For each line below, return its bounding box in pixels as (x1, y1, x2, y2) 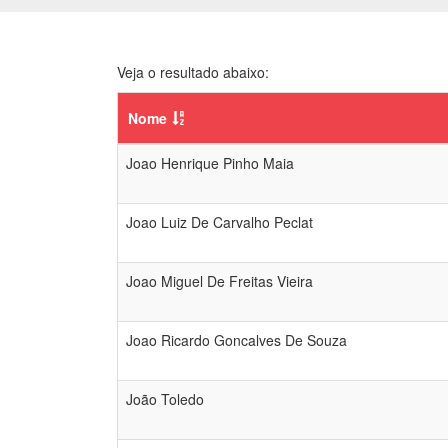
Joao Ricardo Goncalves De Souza (126, 330, 347, 350)
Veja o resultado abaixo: (117, 62, 269, 82)
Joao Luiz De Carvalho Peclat (126, 212, 313, 232)
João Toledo (126, 389, 204, 409)
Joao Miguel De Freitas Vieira (126, 271, 313, 291)
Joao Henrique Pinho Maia (126, 153, 294, 173)
